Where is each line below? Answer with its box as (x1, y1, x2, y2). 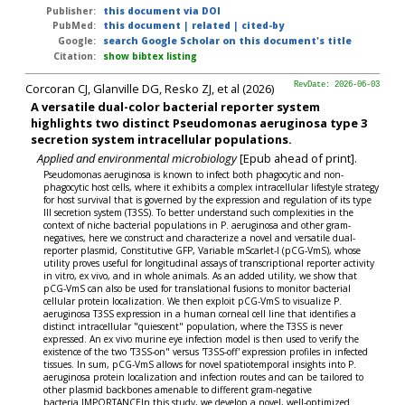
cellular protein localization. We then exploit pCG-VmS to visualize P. (43, 295, 343, 308)
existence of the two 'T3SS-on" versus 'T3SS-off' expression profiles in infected (43, 345, 369, 359)
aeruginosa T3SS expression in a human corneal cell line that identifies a (43, 307, 357, 321)
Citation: (53, 49, 97, 62)
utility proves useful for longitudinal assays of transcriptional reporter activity (43, 257, 375, 270)
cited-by (240, 19, 284, 33)
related (191, 19, 233, 33)
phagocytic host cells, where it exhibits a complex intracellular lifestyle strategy (43, 181, 380, 194)
